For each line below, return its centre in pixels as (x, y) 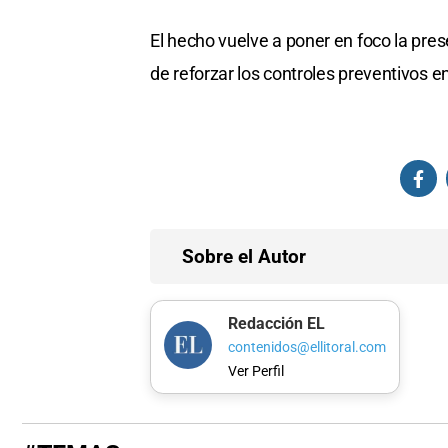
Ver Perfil (255, 371)
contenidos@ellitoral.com (306, 348)
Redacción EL (276, 323)
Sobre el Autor (244, 257)
